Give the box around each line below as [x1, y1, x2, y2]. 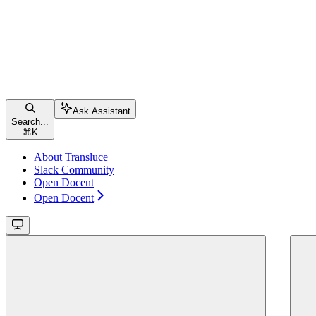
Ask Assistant [73, 105, 130, 116]
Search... [11, 116, 49, 127]
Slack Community [34, 163, 114, 176]
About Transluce [34, 150, 108, 163]
